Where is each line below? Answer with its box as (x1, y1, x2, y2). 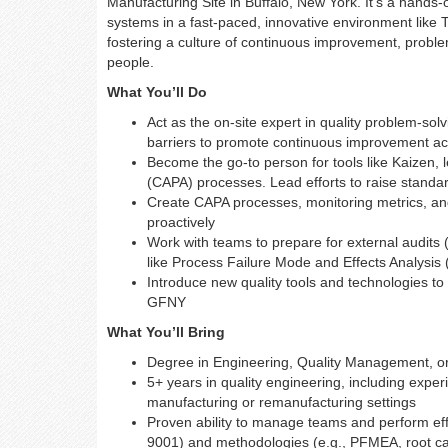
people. (107, 54, 154, 70)
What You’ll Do (107, 84, 207, 100)
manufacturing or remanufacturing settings (147, 394, 416, 410)
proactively (147, 214, 215, 230)
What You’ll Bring (107, 324, 225, 340)
